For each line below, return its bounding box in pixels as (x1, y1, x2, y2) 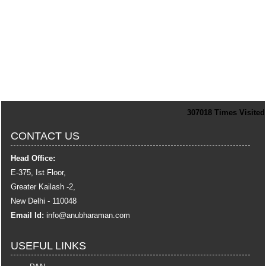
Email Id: (11, 211, 45, 220)
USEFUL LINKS (11, 240, 87, 252)
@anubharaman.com (59, 211, 131, 220)
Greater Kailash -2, (11, 182, 76, 191)
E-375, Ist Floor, (11, 168, 66, 177)
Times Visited (214, 108, 265, 117)
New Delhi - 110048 (11, 197, 77, 205)
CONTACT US (11, 130, 80, 142)
